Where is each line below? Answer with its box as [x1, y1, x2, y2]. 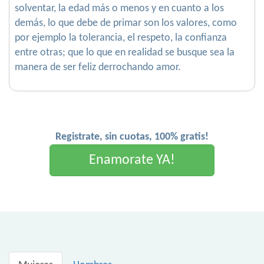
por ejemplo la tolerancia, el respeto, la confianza [15, 32, 227, 44]
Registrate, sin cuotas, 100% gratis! [55, 131, 209, 143]
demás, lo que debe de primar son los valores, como [15, 18, 237, 29]
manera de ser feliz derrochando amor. [15, 62, 181, 74]
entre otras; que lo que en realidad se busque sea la [15, 47, 235, 59]
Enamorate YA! [89, 153, 175, 168]
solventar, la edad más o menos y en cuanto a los [15, 3, 224, 15]
